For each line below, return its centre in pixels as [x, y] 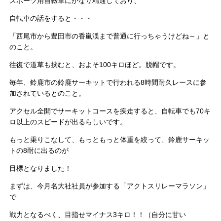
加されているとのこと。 [48, 93]
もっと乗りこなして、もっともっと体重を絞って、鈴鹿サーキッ [110, 140]
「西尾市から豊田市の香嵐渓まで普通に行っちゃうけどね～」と [110, 36]
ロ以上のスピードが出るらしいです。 [68, 122]
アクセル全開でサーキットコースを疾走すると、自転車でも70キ [110, 111]
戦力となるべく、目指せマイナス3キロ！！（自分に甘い [98, 215]
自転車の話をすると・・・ [51, 18]
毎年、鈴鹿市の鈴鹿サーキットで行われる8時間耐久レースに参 [108, 83]
